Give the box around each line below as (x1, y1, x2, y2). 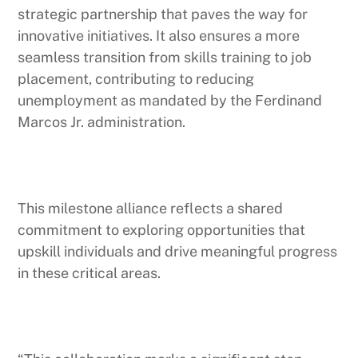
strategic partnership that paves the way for (18, 5, 308, 22)
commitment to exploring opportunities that (18, 221, 306, 238)
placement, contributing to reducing (18, 70, 255, 87)
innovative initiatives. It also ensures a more (18, 26, 300, 44)
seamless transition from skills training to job (18, 48, 312, 66)
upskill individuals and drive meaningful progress (18, 242, 338, 260)
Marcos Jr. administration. (18, 113, 186, 130)
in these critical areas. (18, 264, 161, 281)
